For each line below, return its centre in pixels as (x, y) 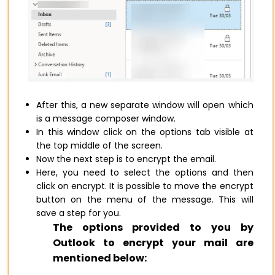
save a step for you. (80, 213)
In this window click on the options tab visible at (145, 132)
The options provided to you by (153, 227)
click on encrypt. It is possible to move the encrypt (145, 186)
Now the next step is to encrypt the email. (127, 159)
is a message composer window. (107, 118)
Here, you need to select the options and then (145, 172)
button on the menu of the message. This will (145, 199)
